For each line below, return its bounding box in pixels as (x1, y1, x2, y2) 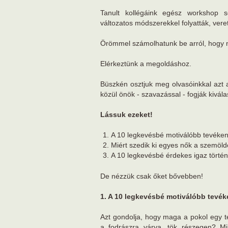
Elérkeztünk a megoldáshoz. (100, 60, 191, 68)
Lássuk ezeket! (100, 110, 153, 119)
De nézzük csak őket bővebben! (100, 172, 203, 180)
